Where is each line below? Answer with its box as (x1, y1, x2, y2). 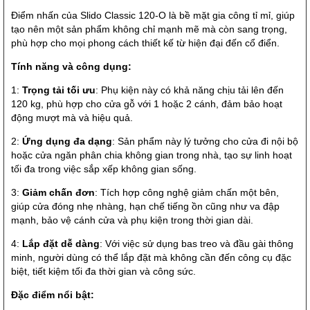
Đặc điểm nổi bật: (11, 289, 94, 301)
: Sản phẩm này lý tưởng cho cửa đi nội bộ (112, 136, 298, 147)
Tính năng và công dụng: (11, 61, 131, 73)
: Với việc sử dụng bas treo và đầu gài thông (100, 238, 293, 250)
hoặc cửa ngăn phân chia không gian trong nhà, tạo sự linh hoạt (11, 149, 292, 161)
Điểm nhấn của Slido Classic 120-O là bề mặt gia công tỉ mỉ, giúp (11, 10, 295, 21)
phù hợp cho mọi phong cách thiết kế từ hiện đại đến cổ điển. (11, 37, 280, 49)
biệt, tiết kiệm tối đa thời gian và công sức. (11, 266, 196, 277)
